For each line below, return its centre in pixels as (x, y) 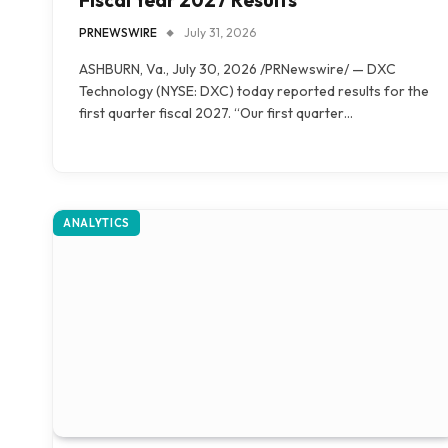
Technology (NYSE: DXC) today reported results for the (254, 90)
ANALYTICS (96, 222)
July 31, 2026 (220, 32)
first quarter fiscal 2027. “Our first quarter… (216, 112)
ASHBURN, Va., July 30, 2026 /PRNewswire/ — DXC (237, 68)
